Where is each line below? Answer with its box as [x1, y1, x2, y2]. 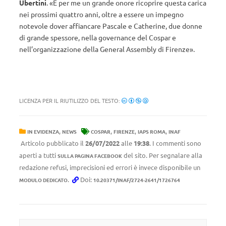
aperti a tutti [19, 151, 58, 159]
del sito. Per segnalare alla [122, 151, 202, 159]
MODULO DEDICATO [19, 176, 68, 184]
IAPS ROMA [138, 128, 165, 135]
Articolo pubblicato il [19, 139, 85, 147]
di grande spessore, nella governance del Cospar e [19, 33, 176, 42]
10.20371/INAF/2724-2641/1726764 [93, 176, 180, 184]
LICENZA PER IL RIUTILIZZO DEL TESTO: [19, 96, 122, 104]
